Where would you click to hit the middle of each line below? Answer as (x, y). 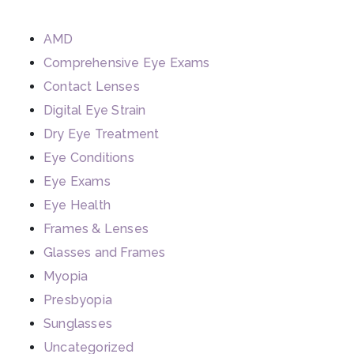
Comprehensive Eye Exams (127, 62)
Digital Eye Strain (95, 110)
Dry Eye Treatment (102, 134)
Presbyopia (78, 299)
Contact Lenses (92, 86)
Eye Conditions (89, 157)
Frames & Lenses (96, 228)
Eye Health (77, 205)
